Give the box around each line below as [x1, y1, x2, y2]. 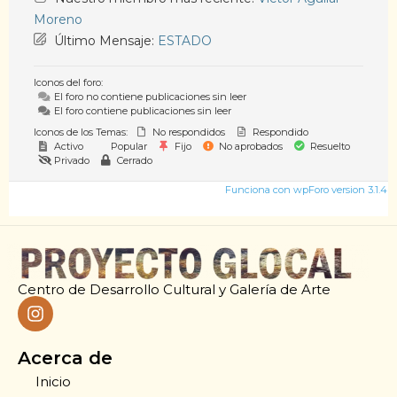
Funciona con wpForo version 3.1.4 [222, 183, 387, 196]
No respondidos [150, 125, 225, 138]
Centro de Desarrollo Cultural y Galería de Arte [18, 280, 331, 298]
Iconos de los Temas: [34, 125, 128, 138]
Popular [108, 139, 147, 152]
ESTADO [158, 32, 212, 49]
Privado [51, 153, 90, 167]
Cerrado [114, 153, 152, 167]
